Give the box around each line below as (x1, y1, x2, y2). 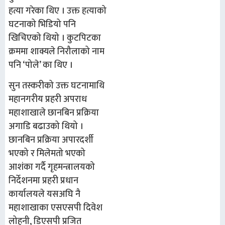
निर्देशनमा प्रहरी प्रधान (9, 173, 78, 189)
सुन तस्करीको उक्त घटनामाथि (9, 78, 104, 94)
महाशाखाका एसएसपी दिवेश (9, 200, 102, 216)
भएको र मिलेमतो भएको (9, 146, 85, 162)
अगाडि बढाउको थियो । (9, 119, 83, 135)
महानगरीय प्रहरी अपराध (9, 92, 87, 107)
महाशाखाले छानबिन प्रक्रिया (9, 105, 99, 121)
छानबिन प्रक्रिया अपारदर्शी (9, 133, 93, 148)
